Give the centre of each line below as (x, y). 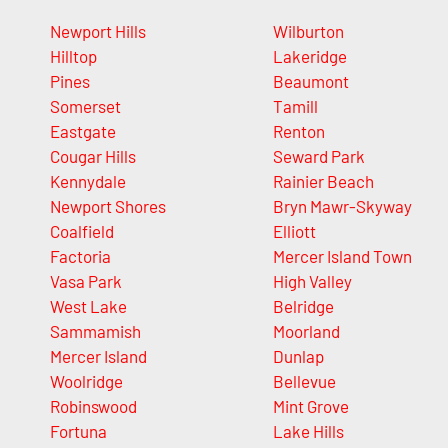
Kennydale (88, 181)
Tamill (295, 106)
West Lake (88, 306)
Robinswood (93, 406)
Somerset (85, 106)
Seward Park (318, 156)
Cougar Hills (93, 156)
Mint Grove (310, 406)
